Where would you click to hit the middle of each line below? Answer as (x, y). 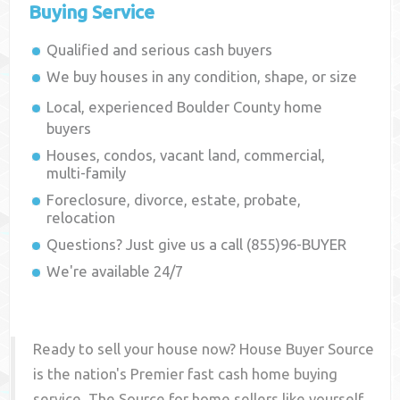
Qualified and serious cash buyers (160, 50)
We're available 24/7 (115, 271)
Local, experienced (112, 107)
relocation (81, 218)
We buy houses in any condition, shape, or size (202, 77)
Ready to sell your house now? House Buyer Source (204, 349)
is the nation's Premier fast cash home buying (186, 374)
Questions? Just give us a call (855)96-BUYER (197, 245)
